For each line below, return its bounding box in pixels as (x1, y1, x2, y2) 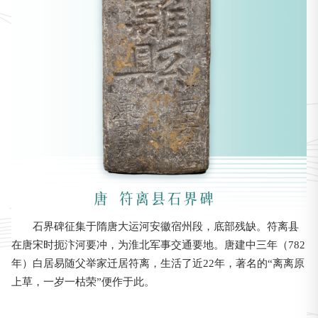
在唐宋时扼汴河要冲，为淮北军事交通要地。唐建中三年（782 (11, 239, 305, 251)
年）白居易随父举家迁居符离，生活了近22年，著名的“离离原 (11, 258, 305, 270)
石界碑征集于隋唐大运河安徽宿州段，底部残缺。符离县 (32, 221, 299, 233)
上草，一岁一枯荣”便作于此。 (11, 276, 155, 288)
